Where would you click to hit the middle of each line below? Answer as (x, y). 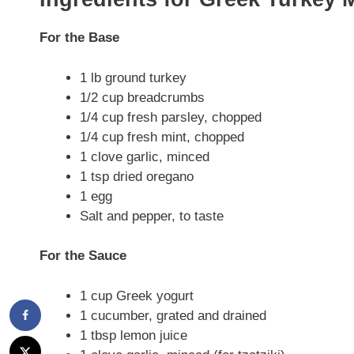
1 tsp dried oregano (137, 176)
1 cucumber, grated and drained (173, 315)
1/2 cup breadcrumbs (142, 97)
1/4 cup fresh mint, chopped (162, 137)
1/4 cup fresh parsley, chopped (171, 117)
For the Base (79, 38)
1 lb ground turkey (133, 77)
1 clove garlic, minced (145, 156)
